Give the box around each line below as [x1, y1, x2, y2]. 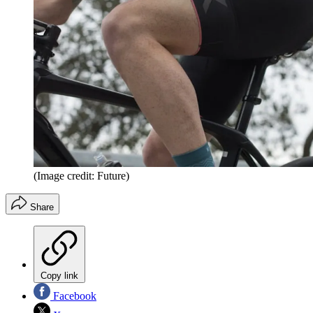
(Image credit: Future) [34, 169, 129, 182]
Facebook [50, 289, 96, 302]
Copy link [41, 270, 78, 281]
